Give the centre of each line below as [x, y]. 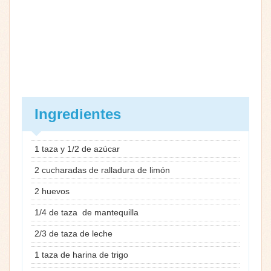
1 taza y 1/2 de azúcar [78, 149]
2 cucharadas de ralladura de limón [103, 170]
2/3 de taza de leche [73, 233]
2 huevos [52, 191]
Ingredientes [78, 114]
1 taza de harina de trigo [81, 254]
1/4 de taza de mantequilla [87, 212]
